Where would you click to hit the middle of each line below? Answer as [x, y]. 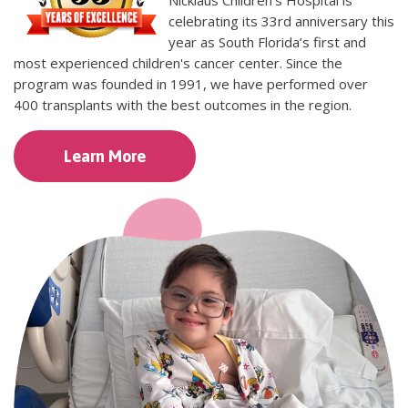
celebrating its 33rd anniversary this [281, 21]
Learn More [105, 157]
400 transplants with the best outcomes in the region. [183, 105]
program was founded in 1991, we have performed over [191, 84]
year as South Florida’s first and [267, 42]
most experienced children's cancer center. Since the [178, 63]
